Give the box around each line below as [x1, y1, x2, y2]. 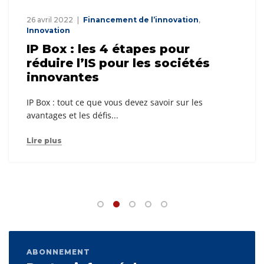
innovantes [27, 70, 99, 85]
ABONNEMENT [27, 247, 90, 257]
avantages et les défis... [27, 110, 118, 121]
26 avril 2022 [27, 15, 73, 25]
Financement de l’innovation [83, 15, 199, 25]
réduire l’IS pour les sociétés [27, 56, 210, 71]
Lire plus [27, 136, 62, 146]
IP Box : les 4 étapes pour [27, 42, 190, 57]
